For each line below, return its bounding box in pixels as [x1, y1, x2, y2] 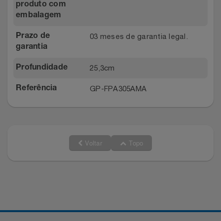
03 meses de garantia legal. [90, 32, 188, 41]
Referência [16, 85, 57, 93]
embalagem [16, 12, 62, 20]
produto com [16, 1, 66, 9]
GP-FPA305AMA [90, 84, 147, 93]
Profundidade [16, 64, 68, 73]
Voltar [82, 138, 102, 148]
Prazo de [16, 33, 50, 41]
